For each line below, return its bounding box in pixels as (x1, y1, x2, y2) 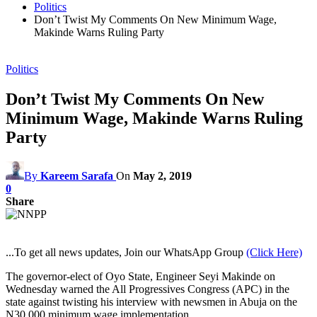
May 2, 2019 (133, 169, 192, 182)
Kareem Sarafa (40, 169, 113, 182)
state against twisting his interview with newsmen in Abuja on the (6, 295, 297, 308)
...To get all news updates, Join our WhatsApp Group (6, 246, 246, 258)
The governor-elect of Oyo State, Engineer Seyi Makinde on (6, 270, 275, 282)
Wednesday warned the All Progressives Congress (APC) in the (6, 282, 289, 295)
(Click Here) (246, 246, 302, 258)
